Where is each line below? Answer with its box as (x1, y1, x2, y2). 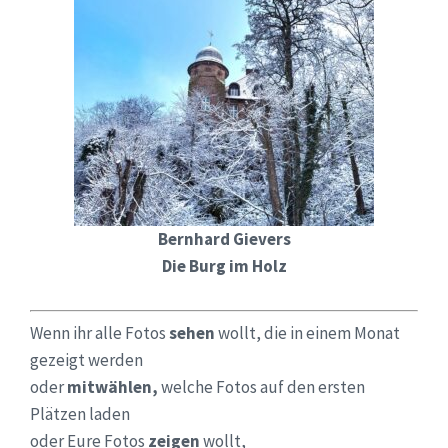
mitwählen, (67, 376, 158, 399)
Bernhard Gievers (157, 227, 291, 250)
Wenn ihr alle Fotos (30, 322, 169, 345)
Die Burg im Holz (161, 254, 287, 277)
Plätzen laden (30, 403, 130, 426)
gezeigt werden (30, 349, 143, 372)
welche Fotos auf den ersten (158, 376, 365, 399)
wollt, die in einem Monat (215, 322, 400, 345)
